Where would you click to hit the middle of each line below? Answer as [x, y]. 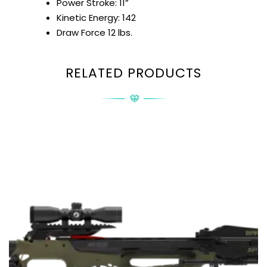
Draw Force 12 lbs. [94, 32]
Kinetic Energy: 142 [96, 17]
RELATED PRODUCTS [133, 73]
